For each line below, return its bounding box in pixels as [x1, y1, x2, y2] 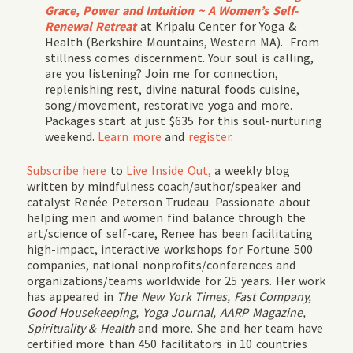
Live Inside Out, [126, 162, 211, 178]
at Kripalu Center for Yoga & [139, 17, 296, 34]
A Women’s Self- [207, 2, 298, 18]
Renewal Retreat [44, 17, 137, 34]
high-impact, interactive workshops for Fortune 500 [26, 240, 313, 257]
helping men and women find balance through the [26, 209, 306, 225]
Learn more [98, 128, 162, 144]
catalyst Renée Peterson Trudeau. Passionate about [26, 193, 311, 210]
